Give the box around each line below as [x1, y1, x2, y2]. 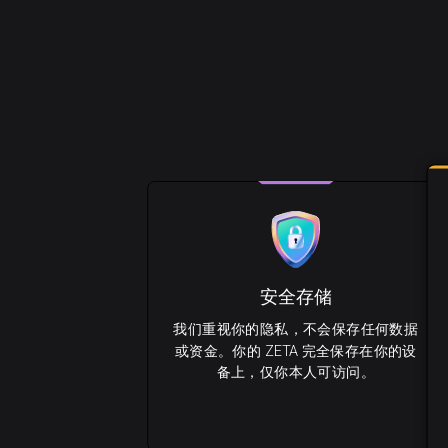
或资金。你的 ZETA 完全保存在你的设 [174, 342, 417, 360]
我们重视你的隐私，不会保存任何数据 [173, 320, 419, 338]
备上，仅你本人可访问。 [216, 363, 375, 381]
